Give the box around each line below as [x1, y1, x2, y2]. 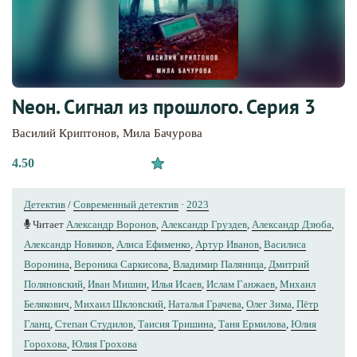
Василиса [264, 237, 306, 250]
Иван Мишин [88, 277, 147, 290]
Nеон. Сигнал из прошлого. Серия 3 [12, 93, 316, 120]
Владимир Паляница [173, 257, 264, 270]
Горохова [24, 337, 67, 350]
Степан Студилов [55, 317, 133, 330]
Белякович [24, 297, 69, 310]
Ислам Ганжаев [206, 277, 275, 290]
